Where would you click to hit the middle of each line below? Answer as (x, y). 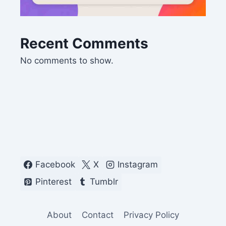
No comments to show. (67, 61)
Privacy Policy (152, 215)
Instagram (137, 165)
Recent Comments (84, 44)
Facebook (55, 165)
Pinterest (53, 182)
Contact (98, 215)
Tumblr (104, 182)
